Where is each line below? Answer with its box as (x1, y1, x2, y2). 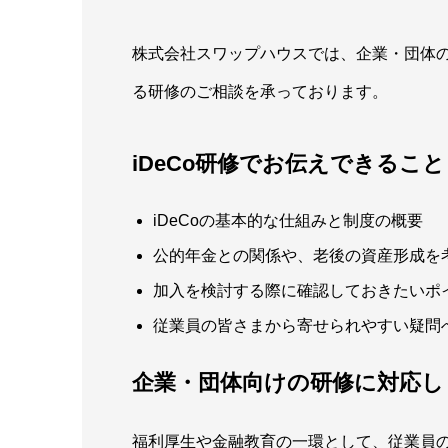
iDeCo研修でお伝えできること (132, 151, 445, 177)
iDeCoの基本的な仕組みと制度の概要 (152, 212, 423, 230)
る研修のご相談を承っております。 (132, 82, 388, 100)
